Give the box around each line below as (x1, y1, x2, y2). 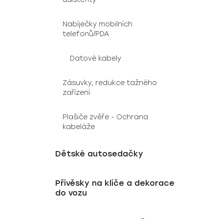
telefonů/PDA (63, 30, 109, 38)
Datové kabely (70, 54, 121, 63)
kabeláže (63, 123, 95, 131)
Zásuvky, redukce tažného (63, 79, 157, 87)
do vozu (55, 188, 87, 197)
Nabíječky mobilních (63, 20, 132, 28)
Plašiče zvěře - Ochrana (63, 113, 148, 121)
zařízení (63, 88, 90, 97)
